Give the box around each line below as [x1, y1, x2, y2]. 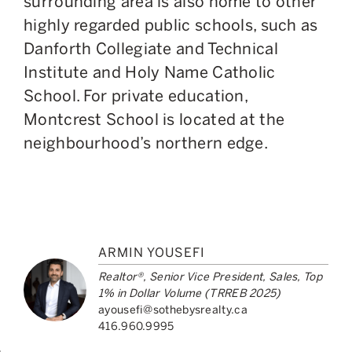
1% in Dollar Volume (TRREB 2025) [98, 286, 281, 300]
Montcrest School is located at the [24, 109, 285, 129]
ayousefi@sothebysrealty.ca [98, 302, 247, 317]
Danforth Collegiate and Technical [24, 38, 278, 58]
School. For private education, [24, 86, 248, 105]
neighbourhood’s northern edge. [24, 133, 268, 152]
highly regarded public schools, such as [24, 15, 318, 35]
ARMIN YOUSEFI [98, 244, 205, 260]
